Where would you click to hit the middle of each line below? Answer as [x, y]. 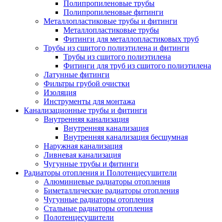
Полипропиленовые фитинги [113, 12]
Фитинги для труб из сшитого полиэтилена [137, 66]
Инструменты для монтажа [89, 101]
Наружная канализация [83, 146]
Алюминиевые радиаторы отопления [107, 182]
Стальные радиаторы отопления [98, 208]
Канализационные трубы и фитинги [85, 110]
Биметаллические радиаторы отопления [111, 191]
